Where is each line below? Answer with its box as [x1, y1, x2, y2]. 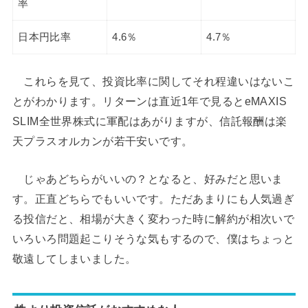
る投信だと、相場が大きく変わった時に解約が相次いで [12, 212, 295, 225]
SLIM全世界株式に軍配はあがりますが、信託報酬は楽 [12, 115, 287, 127]
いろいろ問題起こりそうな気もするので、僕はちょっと [12, 232, 295, 245]
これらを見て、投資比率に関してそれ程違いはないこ [12, 75, 295, 87]
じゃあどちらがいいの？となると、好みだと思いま [12, 173, 283, 186]
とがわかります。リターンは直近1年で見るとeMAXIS [12, 95, 287, 107]
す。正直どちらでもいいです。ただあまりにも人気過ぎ [12, 192, 295, 206]
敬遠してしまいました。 [12, 252, 137, 265]
